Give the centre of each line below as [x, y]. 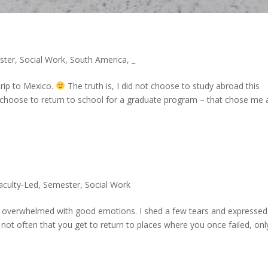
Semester [62, 184]
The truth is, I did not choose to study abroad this [163, 86]
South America [99, 59]
